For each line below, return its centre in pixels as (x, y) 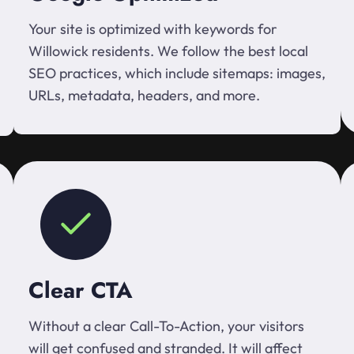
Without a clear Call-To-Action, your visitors (166, 326)
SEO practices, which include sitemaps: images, (177, 73)
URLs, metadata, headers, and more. (144, 95)
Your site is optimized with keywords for (153, 29)
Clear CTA (81, 290)
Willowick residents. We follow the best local (168, 51)
